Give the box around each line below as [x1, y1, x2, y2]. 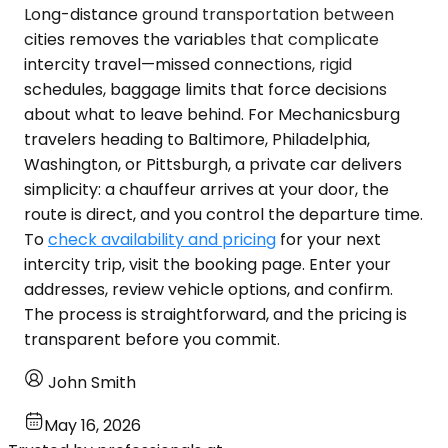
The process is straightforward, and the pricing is [24, 302, 407, 326]
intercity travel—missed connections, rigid [24, 52, 352, 76]
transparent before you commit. [24, 327, 280, 351]
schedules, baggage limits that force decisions [24, 77, 387, 101]
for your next [276, 227, 381, 251]
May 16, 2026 [44, 413, 141, 437]
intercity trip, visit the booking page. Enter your [24, 252, 391, 276]
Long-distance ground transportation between [24, 2, 394, 26]
